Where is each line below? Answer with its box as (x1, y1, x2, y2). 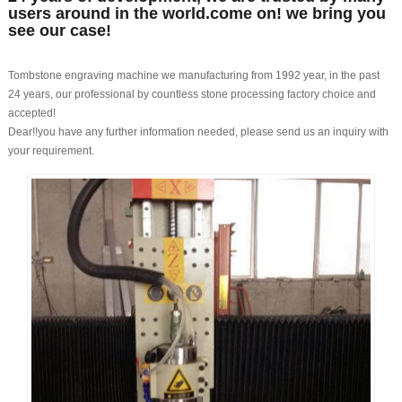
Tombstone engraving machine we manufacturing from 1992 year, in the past (7, 68, 380, 82)
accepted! (7, 106, 56, 119)
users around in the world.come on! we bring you (7, 4, 386, 22)
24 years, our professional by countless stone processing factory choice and (7, 87, 376, 100)
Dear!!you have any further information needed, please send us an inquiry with (7, 125, 389, 138)
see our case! (7, 21, 111, 39)
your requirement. (7, 144, 94, 157)
